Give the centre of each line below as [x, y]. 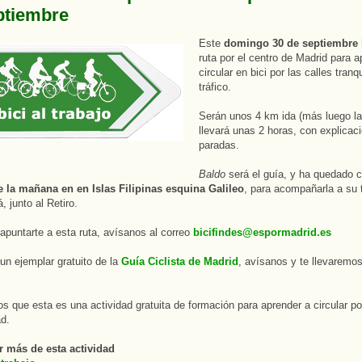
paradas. [219, 145]
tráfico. [215, 86]
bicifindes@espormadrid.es [262, 232]
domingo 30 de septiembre [291, 43]
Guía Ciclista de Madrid [180, 261]
